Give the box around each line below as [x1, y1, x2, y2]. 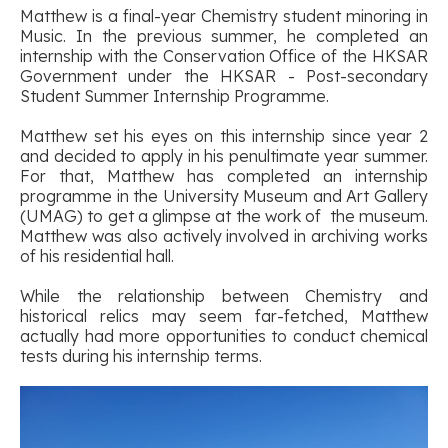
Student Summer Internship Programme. [20, 85, 329, 106]
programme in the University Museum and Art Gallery [20, 185, 428, 206]
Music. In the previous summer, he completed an [20, 25, 428, 46]
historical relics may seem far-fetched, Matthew [20, 305, 428, 326]
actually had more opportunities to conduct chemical [20, 325, 428, 346]
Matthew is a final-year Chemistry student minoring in [20, 5, 428, 26]
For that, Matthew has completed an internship [20, 165, 428, 186]
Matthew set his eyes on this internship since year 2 [20, 125, 428, 146]
